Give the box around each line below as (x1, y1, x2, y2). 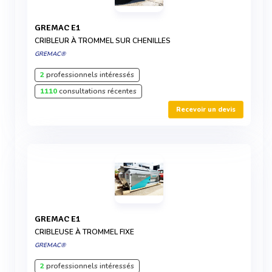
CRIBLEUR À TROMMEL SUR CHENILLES (35, 36, 171, 46)
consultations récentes (57, 86, 137, 96)
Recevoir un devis (176, 105, 236, 114)
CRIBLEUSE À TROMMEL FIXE (35, 227, 134, 237)
